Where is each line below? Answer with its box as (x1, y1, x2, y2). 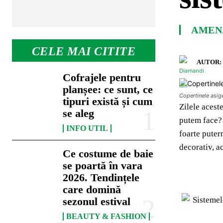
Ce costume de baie (63, 147, 154, 160)
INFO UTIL (66, 124, 109, 133)
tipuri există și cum (63, 95, 153, 108)
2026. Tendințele (63, 171, 140, 184)
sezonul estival (63, 195, 131, 208)
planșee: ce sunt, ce (63, 83, 153, 96)
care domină (63, 183, 121, 196)
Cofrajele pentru (63, 71, 141, 84)
